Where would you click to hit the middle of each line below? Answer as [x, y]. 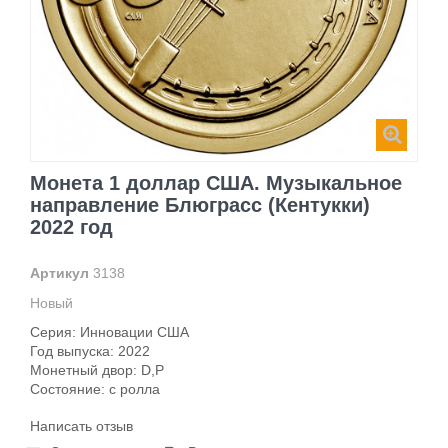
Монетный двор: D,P [97, 369]
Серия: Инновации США [109, 331]
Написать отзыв [81, 425]
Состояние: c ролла [95, 388]
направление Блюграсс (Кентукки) [200, 204]
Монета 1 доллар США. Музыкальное [216, 182]
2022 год [71, 226]
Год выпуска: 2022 [90, 350]
